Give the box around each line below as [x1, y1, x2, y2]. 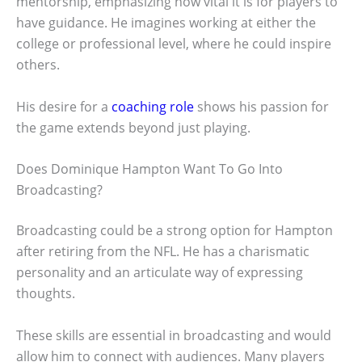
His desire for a [16, 97, 112, 116]
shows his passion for [194, 97, 329, 116]
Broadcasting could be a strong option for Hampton [16, 221, 333, 240]
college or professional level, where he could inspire [16, 35, 331, 53]
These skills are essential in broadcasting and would [16, 326, 331, 344]
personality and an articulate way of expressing [16, 263, 303, 282]
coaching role [112, 97, 194, 116]
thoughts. [16, 284, 75, 303]
